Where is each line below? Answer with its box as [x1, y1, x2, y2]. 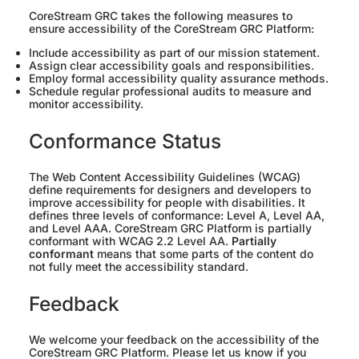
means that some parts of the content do [94, 247, 313, 261]
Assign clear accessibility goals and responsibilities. [29, 58, 314, 73]
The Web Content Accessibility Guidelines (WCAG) [29, 170, 301, 184]
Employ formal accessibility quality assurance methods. [29, 71, 329, 86]
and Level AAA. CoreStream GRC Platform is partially [29, 221, 312, 236]
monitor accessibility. [29, 97, 143, 111]
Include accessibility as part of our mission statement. [29, 46, 320, 60]
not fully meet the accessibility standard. [29, 260, 248, 274]
